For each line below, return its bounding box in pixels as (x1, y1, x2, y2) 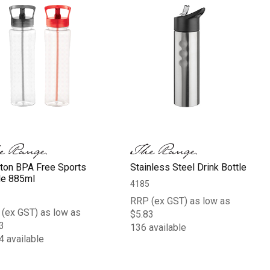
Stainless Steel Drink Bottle (130, 161, 247, 173)
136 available (130, 221, 187, 233)
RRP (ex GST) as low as (130, 195, 231, 207)
